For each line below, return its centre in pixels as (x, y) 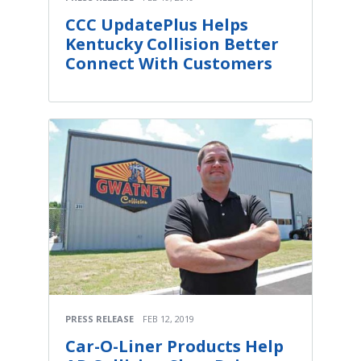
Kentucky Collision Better (172, 44)
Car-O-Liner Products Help (174, 346)
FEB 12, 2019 (168, 318)
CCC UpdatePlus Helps (157, 24)
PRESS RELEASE (100, 318)
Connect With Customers (169, 63)
